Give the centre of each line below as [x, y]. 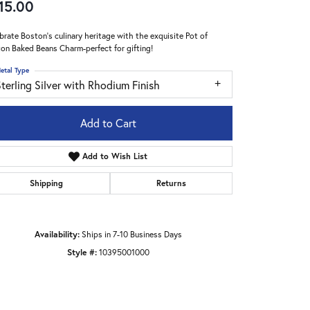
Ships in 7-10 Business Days [131, 234]
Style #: [82, 252]
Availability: [57, 234]
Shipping [47, 183]
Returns [171, 183]
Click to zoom [184, 252]
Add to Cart [108, 122]
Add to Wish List [115, 156]
